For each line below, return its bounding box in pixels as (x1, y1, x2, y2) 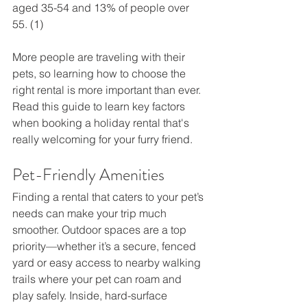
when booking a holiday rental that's (12, 116, 192, 130)
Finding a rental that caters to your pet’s (12, 190, 206, 204)
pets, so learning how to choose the (12, 66, 188, 81)
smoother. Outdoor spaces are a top (12, 223, 189, 237)
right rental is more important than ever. (12, 83, 204, 97)
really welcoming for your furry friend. (12, 132, 193, 147)
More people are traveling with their (12, 50, 188, 64)
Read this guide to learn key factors (12, 99, 188, 114)
